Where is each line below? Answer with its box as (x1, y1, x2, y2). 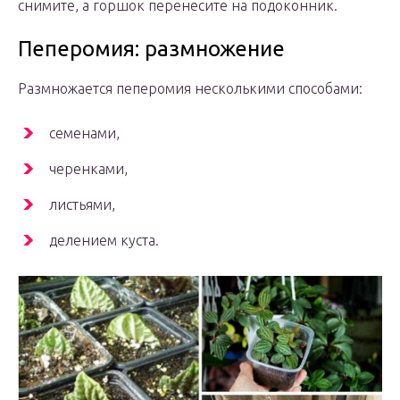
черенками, (49, 161, 128, 178)
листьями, (49, 196, 115, 213)
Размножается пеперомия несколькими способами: (18, 80, 362, 97)
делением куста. (49, 232, 159, 249)
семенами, (49, 125, 120, 142)
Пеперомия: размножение (18, 37, 285, 62)
